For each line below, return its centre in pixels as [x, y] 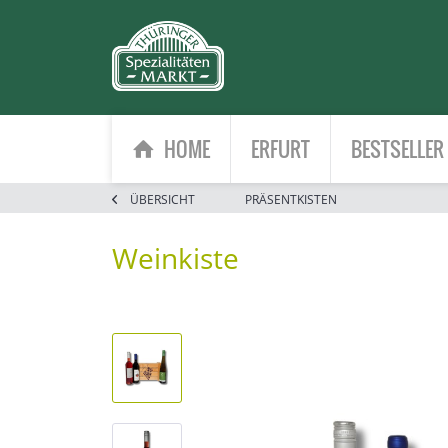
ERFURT [280, 149]
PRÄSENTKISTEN [291, 199]
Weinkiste [175, 258]
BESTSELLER [397, 149]
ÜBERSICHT [162, 199]
